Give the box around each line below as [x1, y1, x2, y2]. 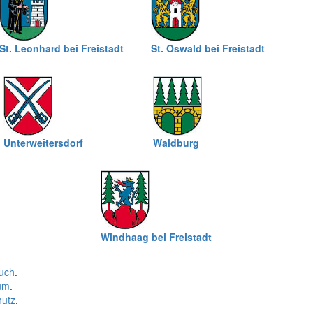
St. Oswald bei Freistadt [151, 41, 265, 55]
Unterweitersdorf [3, 136, 83, 150]
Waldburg [153, 136, 199, 150]
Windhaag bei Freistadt [101, 230, 212, 244]
